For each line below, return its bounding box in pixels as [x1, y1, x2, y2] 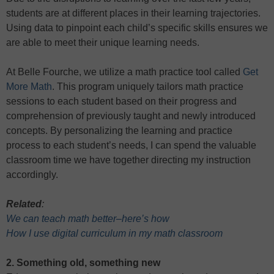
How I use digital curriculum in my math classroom [6, 228, 223, 239]
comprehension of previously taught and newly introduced [6, 111, 256, 122]
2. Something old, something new [6, 257, 160, 268]
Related [6, 199, 42, 210]
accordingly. [6, 169, 58, 180]
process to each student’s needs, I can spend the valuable [6, 140, 256, 151]
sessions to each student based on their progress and [6, 96, 237, 107]
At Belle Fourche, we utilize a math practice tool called [6, 67, 243, 78]
